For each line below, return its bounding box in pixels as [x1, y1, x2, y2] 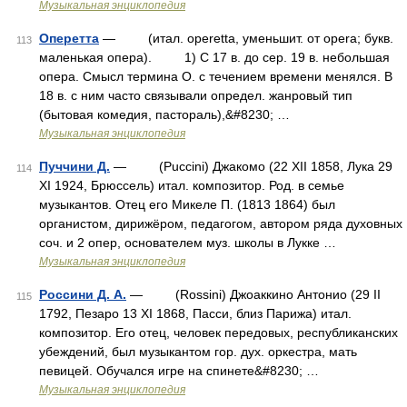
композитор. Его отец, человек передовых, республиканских [39, 325, 398, 340]
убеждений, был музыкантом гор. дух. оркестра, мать [39, 344, 357, 359]
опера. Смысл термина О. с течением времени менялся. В [39, 69, 392, 84]
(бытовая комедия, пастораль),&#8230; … [39, 107, 290, 122]
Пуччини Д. [39, 159, 110, 174]
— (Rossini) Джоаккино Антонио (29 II [126, 287, 381, 302]
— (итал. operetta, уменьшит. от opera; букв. [99, 31, 393, 45]
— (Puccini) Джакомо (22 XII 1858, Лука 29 [110, 159, 392, 174]
